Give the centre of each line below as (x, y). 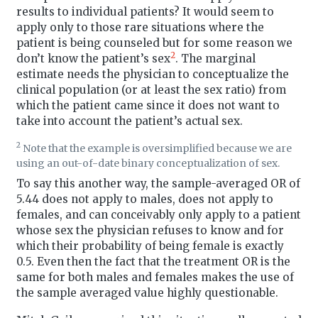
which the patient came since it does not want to (148, 105)
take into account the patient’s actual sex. (129, 121)
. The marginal (215, 58)
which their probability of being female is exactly (150, 246)
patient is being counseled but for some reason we (154, 43)
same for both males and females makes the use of (155, 277)
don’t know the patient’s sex (93, 58)
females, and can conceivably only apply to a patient (158, 214)
